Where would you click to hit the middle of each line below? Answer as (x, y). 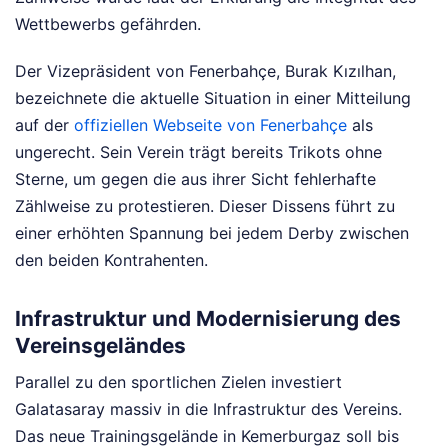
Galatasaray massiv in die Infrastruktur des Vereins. (208, 409)
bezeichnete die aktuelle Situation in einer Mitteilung (213, 97)
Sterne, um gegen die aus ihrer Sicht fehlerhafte (195, 178)
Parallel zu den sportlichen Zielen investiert (178, 382)
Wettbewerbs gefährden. (108, 23)
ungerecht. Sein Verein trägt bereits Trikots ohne (198, 151)
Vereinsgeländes (100, 345)
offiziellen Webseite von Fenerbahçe (210, 124)
